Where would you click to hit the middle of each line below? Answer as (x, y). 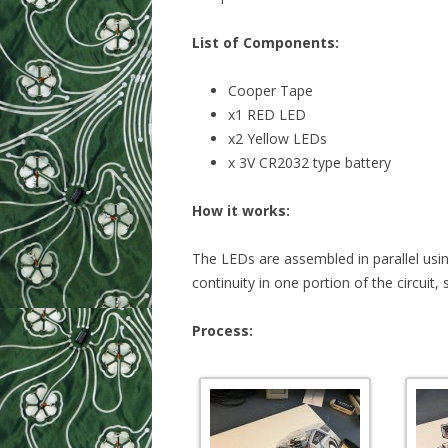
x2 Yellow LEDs (277, 139)
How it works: (241, 211)
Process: (222, 331)
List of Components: (265, 43)
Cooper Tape (270, 91)
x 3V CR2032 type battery (309, 163)
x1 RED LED (267, 115)
